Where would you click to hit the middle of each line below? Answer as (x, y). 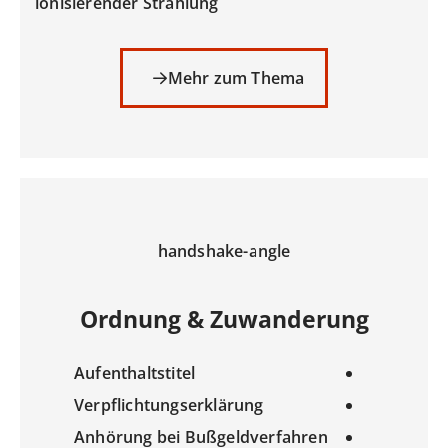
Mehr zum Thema (236, 78)
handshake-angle (224, 251)
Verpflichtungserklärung (169, 404)
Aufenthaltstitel (135, 372)
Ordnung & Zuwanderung (224, 319)
